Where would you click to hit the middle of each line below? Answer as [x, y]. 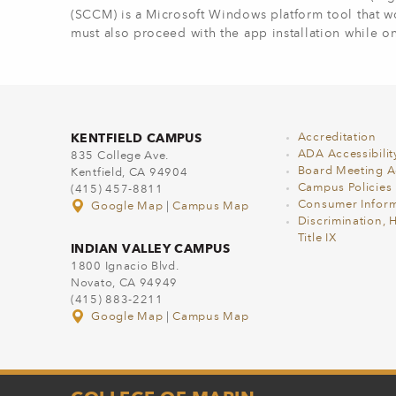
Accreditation [337, 137]
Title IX [317, 238]
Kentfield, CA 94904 [129, 173]
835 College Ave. [120, 156]
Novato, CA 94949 [125, 283]
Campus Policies [345, 188]
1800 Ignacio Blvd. [125, 267]
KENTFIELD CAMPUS [137, 138]
